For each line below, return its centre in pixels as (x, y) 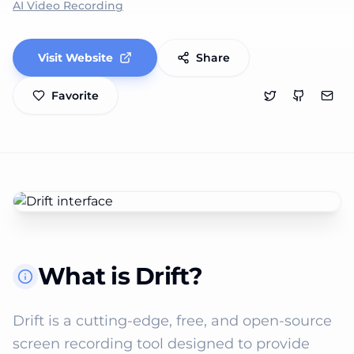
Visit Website (75, 58)
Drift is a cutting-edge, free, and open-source (172, 321)
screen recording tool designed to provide (161, 344)
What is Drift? (121, 276)
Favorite (75, 96)
